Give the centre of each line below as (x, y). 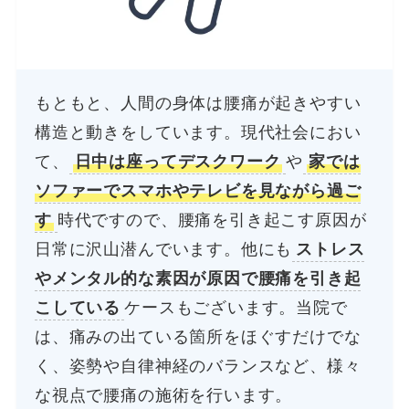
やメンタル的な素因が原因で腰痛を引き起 (198, 278)
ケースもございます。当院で (236, 307)
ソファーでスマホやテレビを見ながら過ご (198, 190)
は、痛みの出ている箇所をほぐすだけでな (198, 336)
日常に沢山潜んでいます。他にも (164, 249)
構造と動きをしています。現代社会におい (198, 132)
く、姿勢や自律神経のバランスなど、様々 (198, 366)
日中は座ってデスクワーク (178, 161)
